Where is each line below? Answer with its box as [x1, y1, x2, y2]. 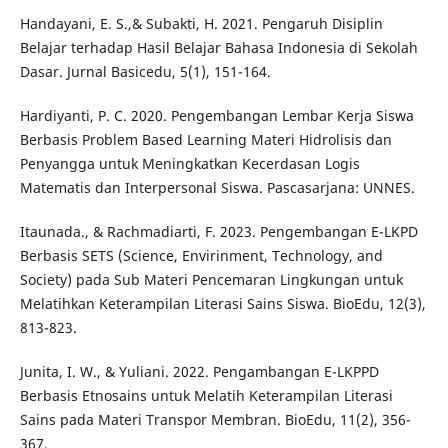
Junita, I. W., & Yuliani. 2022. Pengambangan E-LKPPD [19, 362, 379, 382]
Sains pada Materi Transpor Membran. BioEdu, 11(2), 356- [19, 410, 411, 430]
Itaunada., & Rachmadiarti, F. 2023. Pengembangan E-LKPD [19, 222, 418, 242]
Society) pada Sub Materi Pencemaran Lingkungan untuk [19, 270, 403, 290]
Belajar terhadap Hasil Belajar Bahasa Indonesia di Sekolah [19, 38, 418, 58]
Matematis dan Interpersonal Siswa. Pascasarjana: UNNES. [19, 178, 415, 198]
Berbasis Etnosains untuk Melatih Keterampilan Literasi [19, 386, 393, 406]
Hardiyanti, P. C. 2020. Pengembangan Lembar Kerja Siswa [19, 106, 414, 126]
